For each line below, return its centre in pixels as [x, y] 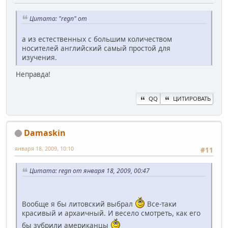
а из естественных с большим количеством [97, 39]
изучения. [39, 58]
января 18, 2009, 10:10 [44, 148]
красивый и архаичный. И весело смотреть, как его [111, 213]
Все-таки [161, 204]
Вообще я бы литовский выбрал [78, 204]
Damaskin [45, 133]
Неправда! [33, 75]
